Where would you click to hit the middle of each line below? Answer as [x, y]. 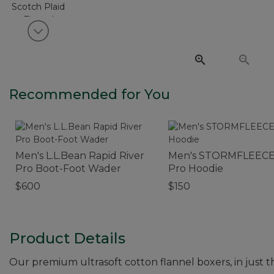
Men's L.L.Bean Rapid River [80, 155]
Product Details [67, 238]
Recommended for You [90, 94]
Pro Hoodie [196, 168]
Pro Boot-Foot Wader [68, 168]
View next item [80, 36]
